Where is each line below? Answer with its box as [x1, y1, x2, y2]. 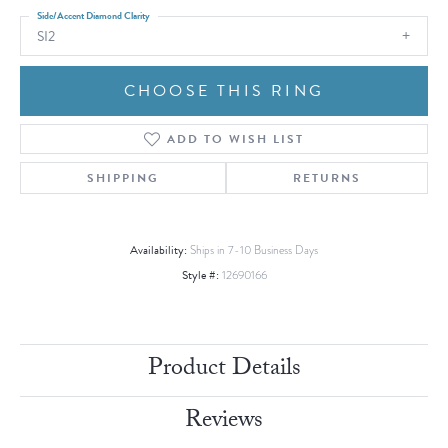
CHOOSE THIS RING [123, 79, 325, 104]
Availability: [130, 241, 187, 260]
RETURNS [293, 169, 361, 188]
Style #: [181, 266, 219, 285]
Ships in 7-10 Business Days [190, 242, 318, 260]
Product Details [147, 350, 301, 392]
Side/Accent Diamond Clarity [37, 8, 150, 23]
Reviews [185, 402, 263, 444]
